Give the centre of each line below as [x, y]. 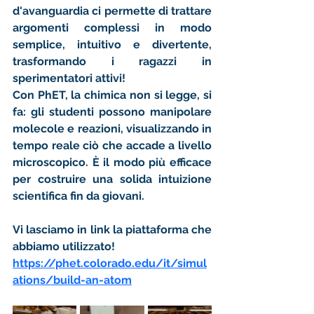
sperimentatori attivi [67, 78]
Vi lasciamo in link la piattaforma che [112, 230]
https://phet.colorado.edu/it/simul [110, 263]
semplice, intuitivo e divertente [111, 45]
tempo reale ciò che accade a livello [112, 145]
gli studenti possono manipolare [119, 112]
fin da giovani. [106, 196]
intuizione [185, 179]
